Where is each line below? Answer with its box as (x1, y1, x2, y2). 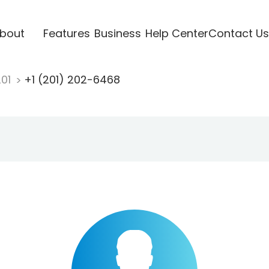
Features (43, 25, 90, 41)
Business (94, 25, 141, 41)
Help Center (145, 25, 208, 41)
